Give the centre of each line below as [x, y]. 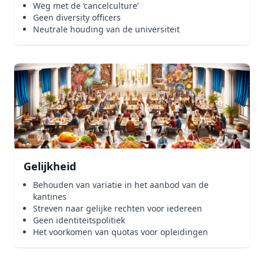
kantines [50, 197]
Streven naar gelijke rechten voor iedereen [118, 208]
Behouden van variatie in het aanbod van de [121, 185]
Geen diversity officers [77, 17]
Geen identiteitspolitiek [79, 220]
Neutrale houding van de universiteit [106, 29]
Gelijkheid [50, 166]
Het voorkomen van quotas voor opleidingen [121, 232]
